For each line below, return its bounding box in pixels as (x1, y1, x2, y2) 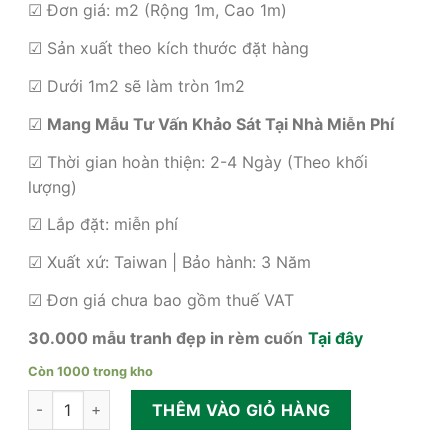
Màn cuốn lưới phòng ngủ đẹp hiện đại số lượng (26, 391, 355, 409)
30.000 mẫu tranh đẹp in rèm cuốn (27, 327, 303, 348)
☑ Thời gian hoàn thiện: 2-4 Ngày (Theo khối (27, 151, 368, 172)
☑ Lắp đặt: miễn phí (27, 214, 178, 235)
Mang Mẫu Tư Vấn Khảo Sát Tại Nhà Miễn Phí (46, 113, 394, 134)
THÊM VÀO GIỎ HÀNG (151, 399, 331, 420)
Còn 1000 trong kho (27, 363, 153, 379)
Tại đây (307, 327, 363, 348)
